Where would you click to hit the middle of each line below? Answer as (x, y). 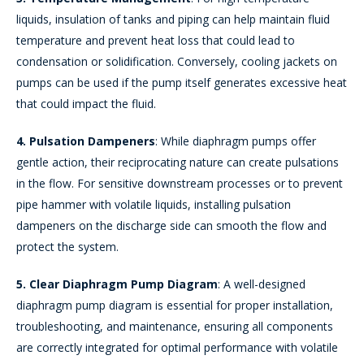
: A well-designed (262, 284)
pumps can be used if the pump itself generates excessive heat (182, 82)
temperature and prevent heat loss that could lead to (156, 40)
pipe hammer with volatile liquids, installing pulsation (154, 204)
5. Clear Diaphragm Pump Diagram (117, 284)
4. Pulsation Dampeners (86, 141)
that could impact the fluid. (86, 103)
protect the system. (67, 246)
